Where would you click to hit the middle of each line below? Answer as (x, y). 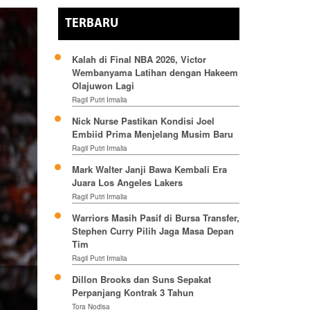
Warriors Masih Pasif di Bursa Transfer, (155, 218)
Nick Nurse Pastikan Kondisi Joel (143, 121)
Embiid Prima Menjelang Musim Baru (152, 134)
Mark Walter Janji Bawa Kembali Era (149, 170)
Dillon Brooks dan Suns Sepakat (141, 280)
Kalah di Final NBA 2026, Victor (139, 60)
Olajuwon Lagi (103, 86)
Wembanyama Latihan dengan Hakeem (155, 73)
